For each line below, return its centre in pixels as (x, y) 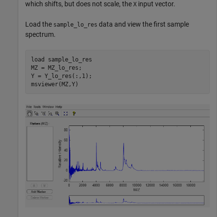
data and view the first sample (143, 24)
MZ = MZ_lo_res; (56, 68)
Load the (39, 24)
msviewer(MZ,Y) (54, 84)
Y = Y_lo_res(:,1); (61, 76)
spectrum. (40, 35)
